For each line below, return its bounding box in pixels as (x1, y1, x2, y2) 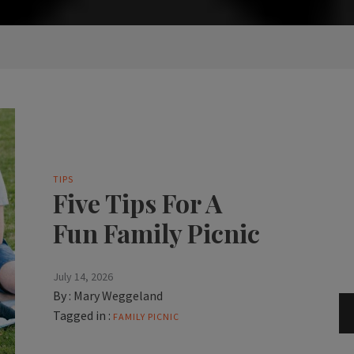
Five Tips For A (52, 186, 222, 220)
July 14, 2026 (52, 269, 113, 284)
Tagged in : (52, 307, 111, 324)
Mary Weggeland (73, 288, 163, 304)
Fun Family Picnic (52, 216, 260, 250)
